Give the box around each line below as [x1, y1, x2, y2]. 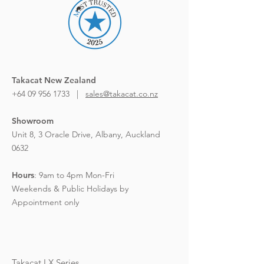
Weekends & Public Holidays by [12, 183, 128, 194]
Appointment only [12, 196, 79, 207]
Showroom [12, 115, 54, 126]
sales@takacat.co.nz [85, 88, 158, 99]
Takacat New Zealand [12, 74, 96, 85]
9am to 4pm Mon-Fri [39, 169, 114, 180]
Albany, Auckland [95, 128, 160, 140]
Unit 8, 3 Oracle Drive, [12, 128, 95, 140]
